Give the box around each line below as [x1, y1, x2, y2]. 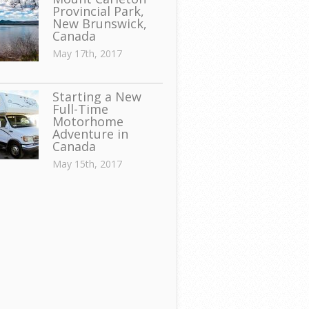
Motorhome [52, 113, 123, 130]
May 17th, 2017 [52, 47, 122, 60]
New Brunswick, [52, 15, 147, 32]
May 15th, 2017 [52, 157, 122, 170]
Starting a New [52, 88, 141, 105]
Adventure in [52, 126, 128, 142]
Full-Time [52, 101, 108, 117]
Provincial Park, [52, 3, 144, 19]
